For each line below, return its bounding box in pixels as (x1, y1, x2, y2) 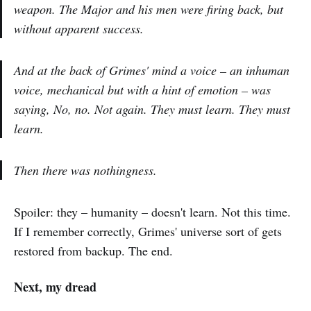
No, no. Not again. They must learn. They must (53, 101, 290, 118)
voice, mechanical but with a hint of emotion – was (14, 81, 271, 99)
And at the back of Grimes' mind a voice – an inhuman (14, 62, 289, 79)
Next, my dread (14, 278, 96, 296)
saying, (14, 101, 53, 118)
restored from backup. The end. (14, 242, 173, 260)
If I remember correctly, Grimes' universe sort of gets (14, 223, 282, 240)
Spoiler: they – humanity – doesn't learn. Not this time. (14, 203, 291, 221)
